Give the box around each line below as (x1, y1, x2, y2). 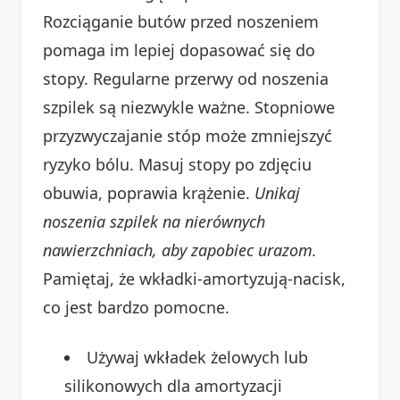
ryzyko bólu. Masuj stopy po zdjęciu (43, 153, 312, 175)
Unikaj (254, 181, 300, 204)
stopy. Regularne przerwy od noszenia (43, 67, 329, 89)
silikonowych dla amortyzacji (64, 374, 282, 396)
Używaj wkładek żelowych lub (87, 346, 308, 368)
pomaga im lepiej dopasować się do (43, 38, 315, 61)
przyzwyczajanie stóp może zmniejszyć (43, 124, 332, 146)
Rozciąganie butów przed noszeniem (43, 10, 319, 32)
